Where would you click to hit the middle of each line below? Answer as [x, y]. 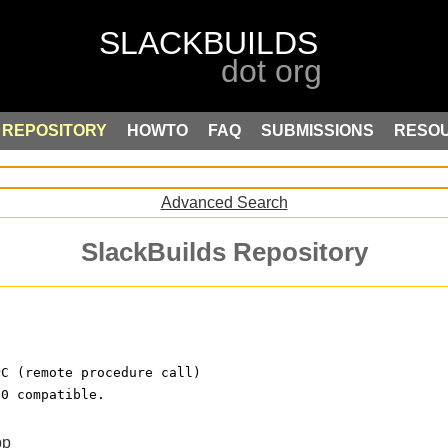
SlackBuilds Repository [224, 252]
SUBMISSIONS [317, 130]
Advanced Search [224, 202]
